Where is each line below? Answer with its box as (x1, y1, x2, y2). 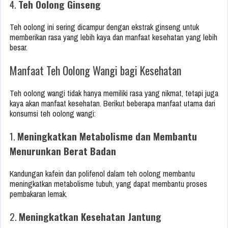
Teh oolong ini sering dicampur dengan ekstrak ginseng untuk (10, 21, 199, 33)
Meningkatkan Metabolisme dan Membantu (17, 129, 197, 144)
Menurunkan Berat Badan (10, 144, 116, 158)
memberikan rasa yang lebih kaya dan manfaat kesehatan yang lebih (10, 32, 217, 43)
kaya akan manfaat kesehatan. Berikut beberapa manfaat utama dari (10, 98, 215, 109)
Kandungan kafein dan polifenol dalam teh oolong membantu (10, 168, 195, 180)
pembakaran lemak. (10, 188, 67, 200)
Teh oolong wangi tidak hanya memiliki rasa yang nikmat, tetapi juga (10, 88, 218, 99)
